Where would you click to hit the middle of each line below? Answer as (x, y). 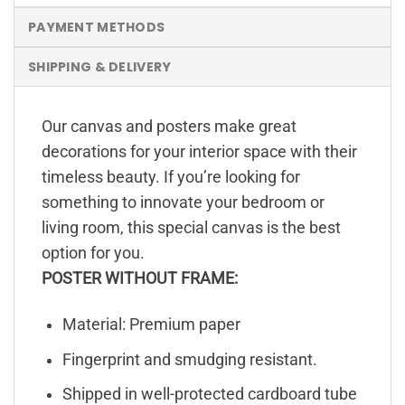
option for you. (93, 254)
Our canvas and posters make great (169, 127)
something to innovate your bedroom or (183, 203)
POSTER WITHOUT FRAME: (140, 279)
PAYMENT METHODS (97, 28)
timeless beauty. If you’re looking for (171, 178)
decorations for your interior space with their (199, 152)
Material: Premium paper (151, 325)
